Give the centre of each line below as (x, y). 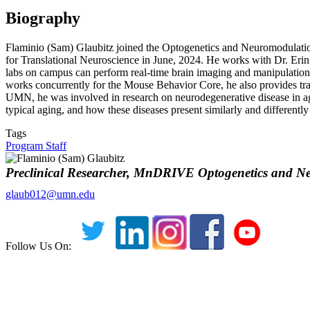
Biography (43, 18)
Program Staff (36, 145)
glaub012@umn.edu (50, 194)
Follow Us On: (40, 246)
